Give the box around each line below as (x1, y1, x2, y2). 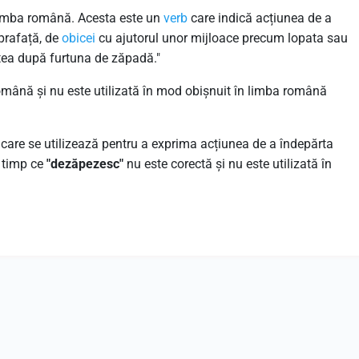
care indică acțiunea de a (188, 10, 332, 26)
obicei (62, 30, 95, 46)
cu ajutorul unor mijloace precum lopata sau (95, 30, 348, 46)
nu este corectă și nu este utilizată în (127, 156, 332, 171)
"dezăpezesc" (46, 156, 127, 171)
